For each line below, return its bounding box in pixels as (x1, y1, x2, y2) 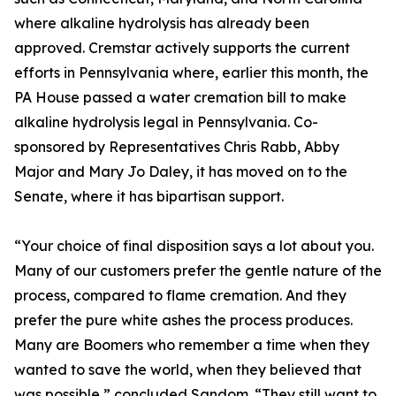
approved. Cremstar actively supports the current (14, 39, 350, 57)
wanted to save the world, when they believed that (14, 361, 362, 379)
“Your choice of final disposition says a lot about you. (14, 237, 374, 255)
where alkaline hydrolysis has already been (14, 14, 309, 33)
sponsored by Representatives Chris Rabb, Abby (14, 138, 339, 156)
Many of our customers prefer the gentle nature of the (14, 262, 382, 280)
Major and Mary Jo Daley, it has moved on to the (14, 163, 347, 181)
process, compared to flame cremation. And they (14, 286, 346, 305)
